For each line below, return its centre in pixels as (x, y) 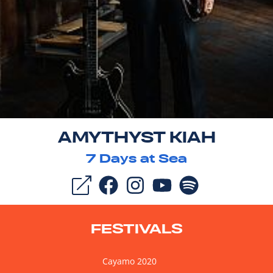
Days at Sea (141, 159)
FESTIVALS (136, 229)
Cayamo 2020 (129, 261)
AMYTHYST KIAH (136, 137)
